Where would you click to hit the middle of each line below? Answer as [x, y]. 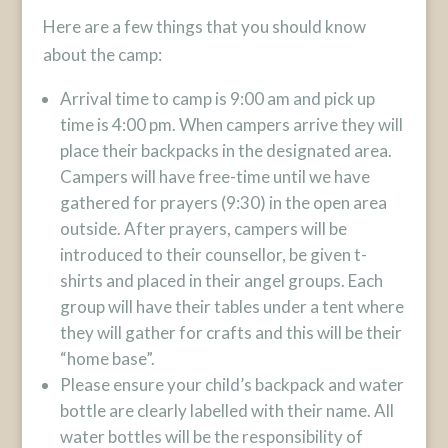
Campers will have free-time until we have [214, 176]
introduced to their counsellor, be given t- [213, 254]
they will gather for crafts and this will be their [230, 332]
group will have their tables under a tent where [231, 306]
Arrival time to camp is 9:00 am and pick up [217, 98]
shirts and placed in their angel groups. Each [221, 280]
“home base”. [107, 358]
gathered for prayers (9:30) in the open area [223, 202]
